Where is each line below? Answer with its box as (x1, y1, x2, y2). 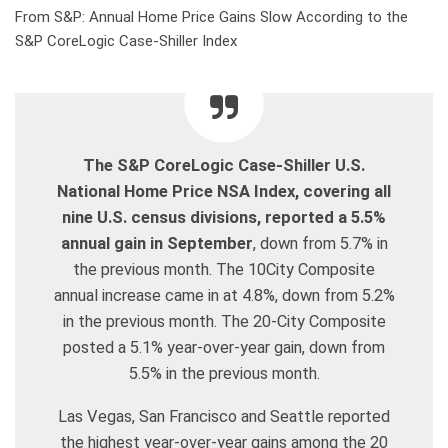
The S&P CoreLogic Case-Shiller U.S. (83, 156, 365, 176)
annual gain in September (60, 234, 253, 254)
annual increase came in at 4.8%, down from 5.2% (53, 286, 395, 306)
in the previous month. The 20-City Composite (62, 312, 386, 332)
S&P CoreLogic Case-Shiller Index (15, 32, 237, 51)
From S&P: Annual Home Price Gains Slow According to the (15, 8, 408, 27)
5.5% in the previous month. (128, 364, 320, 384)
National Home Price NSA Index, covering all (57, 182, 391, 202)
